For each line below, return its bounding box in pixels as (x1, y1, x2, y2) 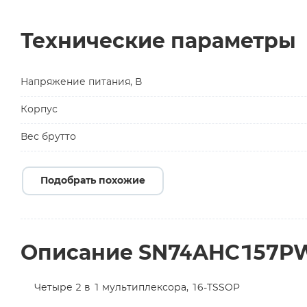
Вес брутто (21, 132, 76, 142)
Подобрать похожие (40, 176, 145, 186)
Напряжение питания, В (21, 77, 142, 87)
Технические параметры (21, 32, 296, 52)
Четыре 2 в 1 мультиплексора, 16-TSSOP (34, 283, 240, 293)
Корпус (21, 105, 58, 114)
